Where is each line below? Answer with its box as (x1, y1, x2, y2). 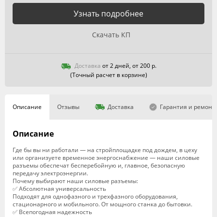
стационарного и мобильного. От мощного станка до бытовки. (13, 200, 192, 208)
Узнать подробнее (74, 8, 143, 19)
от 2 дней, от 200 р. (102, 62, 156, 70)
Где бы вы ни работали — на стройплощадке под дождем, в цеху (13, 146, 197, 154)
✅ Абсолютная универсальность (13, 185, 106, 193)
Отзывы (57, 103, 79, 111)
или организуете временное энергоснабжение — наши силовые (13, 154, 200, 162)
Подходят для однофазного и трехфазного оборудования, (13, 192, 178, 201)
